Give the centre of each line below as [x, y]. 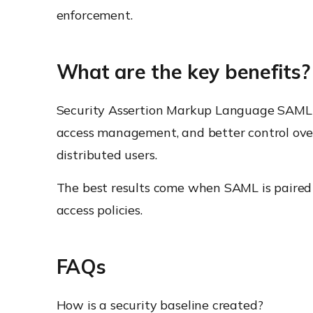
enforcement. [94, 15]
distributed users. [107, 155]
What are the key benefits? [183, 72]
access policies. [99, 210]
